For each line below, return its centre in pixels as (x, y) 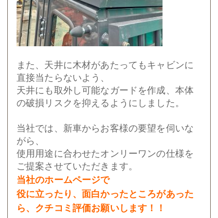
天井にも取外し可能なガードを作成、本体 (105, 90)
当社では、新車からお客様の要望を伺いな (105, 128)
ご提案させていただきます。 (77, 166)
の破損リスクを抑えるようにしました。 (100, 103)
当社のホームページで (63, 180)
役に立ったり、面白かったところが (91, 194)
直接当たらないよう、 (63, 77)
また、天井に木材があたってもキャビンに (105, 65)
